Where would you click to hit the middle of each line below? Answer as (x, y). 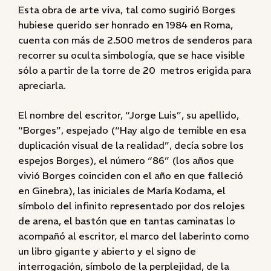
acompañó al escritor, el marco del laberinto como (134, 236)
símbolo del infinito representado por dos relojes (132, 206)
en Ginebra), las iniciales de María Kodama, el (122, 191)
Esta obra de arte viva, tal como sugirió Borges (127, 10)
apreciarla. (42, 85)
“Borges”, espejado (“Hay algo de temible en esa (132, 130)
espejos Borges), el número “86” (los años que (126, 160)
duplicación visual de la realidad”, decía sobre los (131, 145)
